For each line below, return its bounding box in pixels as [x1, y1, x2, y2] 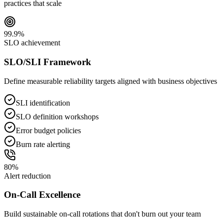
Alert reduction [4, 171, 51, 180]
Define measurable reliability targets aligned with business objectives [4, 76, 217, 85]
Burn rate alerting [16, 140, 70, 148]
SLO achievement [4, 38, 60, 47]
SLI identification [16, 98, 70, 107]
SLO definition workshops [16, 112, 99, 121]
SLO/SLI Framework [4, 56, 91, 67]
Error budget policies [16, 126, 81, 135]
